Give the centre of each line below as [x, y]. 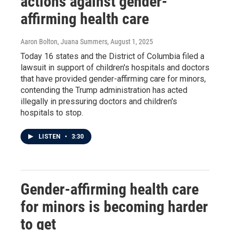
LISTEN [50, 137]
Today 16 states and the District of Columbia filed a [112, 56]
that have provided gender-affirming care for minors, [113, 79]
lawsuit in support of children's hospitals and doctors [115, 68]
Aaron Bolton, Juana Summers [64, 42]
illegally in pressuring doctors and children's [99, 101]
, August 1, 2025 [130, 42]
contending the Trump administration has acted [104, 90]
